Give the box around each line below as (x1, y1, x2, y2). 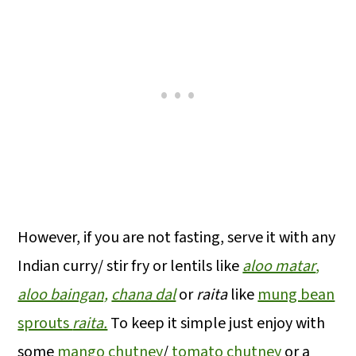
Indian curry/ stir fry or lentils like (17, 254, 243, 277)
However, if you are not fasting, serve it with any (17, 226, 336, 249)
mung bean (257, 283, 335, 306)
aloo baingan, (17, 283, 109, 306)
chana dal (111, 283, 176, 306)
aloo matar (242, 254, 316, 277)
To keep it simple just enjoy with (107, 311, 326, 335)
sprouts (17, 311, 73, 335)
